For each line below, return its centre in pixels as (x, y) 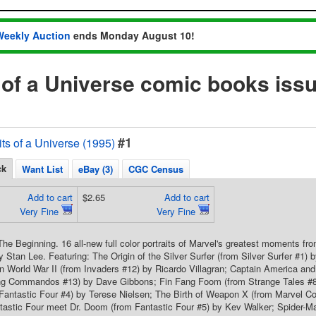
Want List (42, 169)
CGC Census (156, 169)
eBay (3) (96, 169)
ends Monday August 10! (133, 35)
